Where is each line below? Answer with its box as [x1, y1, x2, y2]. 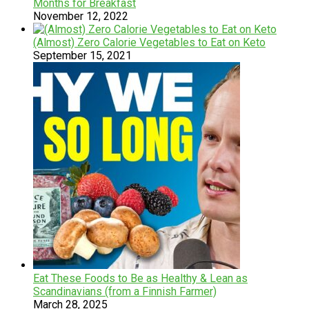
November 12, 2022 [33, 9, 128, 23]
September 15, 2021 [33, 48, 132, 62]
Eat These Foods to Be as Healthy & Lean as [33, 271, 248, 285]
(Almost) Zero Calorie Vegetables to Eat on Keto [33, 35, 266, 49]
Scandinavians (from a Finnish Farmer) [33, 284, 217, 298]
